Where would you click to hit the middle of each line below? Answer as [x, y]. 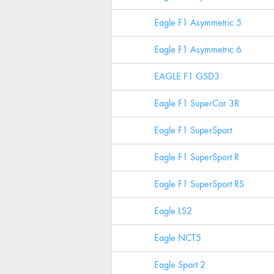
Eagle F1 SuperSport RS [199, 184]
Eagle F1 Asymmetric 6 [198, 49]
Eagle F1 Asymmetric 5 [198, 22]
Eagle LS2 [173, 211]
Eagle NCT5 [178, 238]
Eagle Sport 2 [180, 265]
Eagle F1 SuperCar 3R [197, 103]
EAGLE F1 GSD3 [187, 76]
